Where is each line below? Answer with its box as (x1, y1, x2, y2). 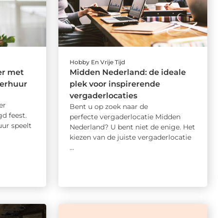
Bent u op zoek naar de (69, 102, 148, 111)
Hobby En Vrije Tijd (69, 58, 125, 66)
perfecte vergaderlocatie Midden (69, 112, 181, 121)
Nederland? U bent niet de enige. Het (69, 122, 195, 131)
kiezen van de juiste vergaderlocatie (69, 132, 191, 142)
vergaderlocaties (69, 91, 137, 100)
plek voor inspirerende (69, 79, 160, 89)
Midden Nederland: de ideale (69, 67, 186, 77)
